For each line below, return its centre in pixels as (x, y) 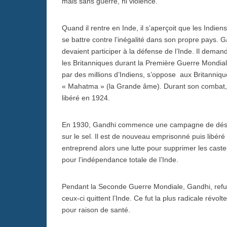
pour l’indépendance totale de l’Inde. (120, 159)
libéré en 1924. (86, 98)
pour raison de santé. (96, 210)
